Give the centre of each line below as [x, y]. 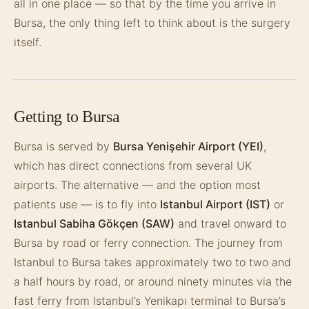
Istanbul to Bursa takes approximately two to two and [152, 262]
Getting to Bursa [67, 117]
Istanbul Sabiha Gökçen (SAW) [94, 223]
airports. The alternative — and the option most [137, 185]
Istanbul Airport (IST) [215, 204]
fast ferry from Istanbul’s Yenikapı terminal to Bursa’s [150, 301]
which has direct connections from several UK [133, 166]
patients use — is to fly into [87, 204]
